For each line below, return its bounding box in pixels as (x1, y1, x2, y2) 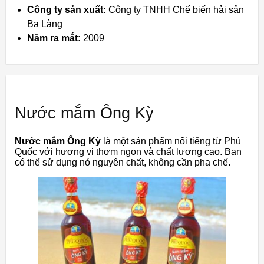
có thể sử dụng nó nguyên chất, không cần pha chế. (15, 157, 230, 167)
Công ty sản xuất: (27, 4, 106, 15)
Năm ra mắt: (27, 32, 81, 43)
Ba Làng (27, 18, 62, 29)
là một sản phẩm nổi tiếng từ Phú (101, 136, 241, 146)
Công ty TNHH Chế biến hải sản (106, 4, 244, 15)
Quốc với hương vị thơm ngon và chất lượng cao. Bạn (15, 146, 242, 157)
